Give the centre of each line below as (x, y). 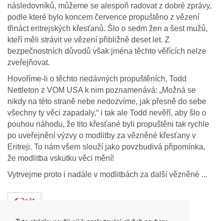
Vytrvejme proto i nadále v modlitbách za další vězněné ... (107, 174)
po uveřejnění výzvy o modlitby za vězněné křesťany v (102, 135)
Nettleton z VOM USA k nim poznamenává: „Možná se (102, 90)
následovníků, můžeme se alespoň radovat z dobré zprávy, (110, 5)
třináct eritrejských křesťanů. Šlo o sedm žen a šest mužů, (108, 28)
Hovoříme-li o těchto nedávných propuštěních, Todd (97, 78)
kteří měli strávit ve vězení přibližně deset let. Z (89, 39)
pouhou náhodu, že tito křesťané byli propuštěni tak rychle (108, 124)
